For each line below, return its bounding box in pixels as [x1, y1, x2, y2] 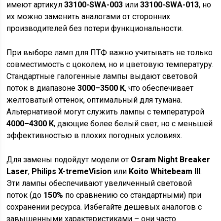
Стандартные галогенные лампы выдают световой [6, 72, 198, 81]
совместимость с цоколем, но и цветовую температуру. [6, 60, 214, 69]
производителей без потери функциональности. [6, 24, 184, 33]
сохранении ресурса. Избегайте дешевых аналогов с [6, 202, 202, 212]
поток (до [6, 190, 44, 200]
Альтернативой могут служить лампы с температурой [6, 107, 205, 116]
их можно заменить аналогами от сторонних [6, 12, 171, 21]
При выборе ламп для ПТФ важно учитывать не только [6, 48, 213, 57]
